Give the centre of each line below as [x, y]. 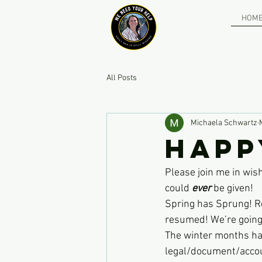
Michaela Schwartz [224, 123]
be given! [233, 189]
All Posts [122, 78]
